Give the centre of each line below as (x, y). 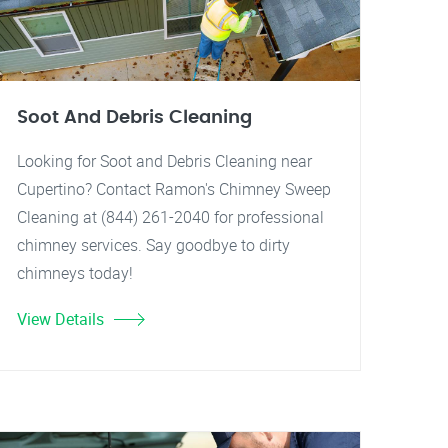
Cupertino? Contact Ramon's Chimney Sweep (174, 189)
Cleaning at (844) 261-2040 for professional (170, 217)
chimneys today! (75, 273)
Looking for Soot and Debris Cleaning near (164, 161)
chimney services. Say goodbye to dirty (153, 245)
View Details (60, 319)
